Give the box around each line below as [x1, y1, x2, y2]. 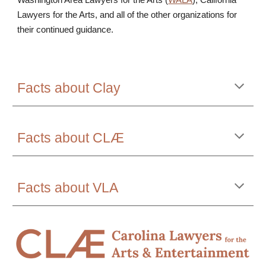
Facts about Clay [17, 80, 121, 96]
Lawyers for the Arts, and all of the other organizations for [17, 10, 237, 20]
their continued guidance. [17, 25, 114, 34]
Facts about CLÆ [17, 130, 125, 145]
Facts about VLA [17, 180, 119, 195]
